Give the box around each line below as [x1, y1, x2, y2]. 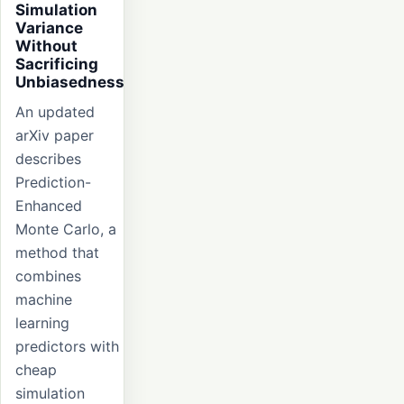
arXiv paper [15, 126, 94, 145]
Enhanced [15, 197, 82, 216]
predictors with [15, 337, 119, 356]
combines [15, 267, 81, 286]
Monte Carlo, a [15, 220, 116, 239]
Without [15, 37, 78, 56]
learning [15, 314, 69, 333]
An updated [15, 103, 95, 122]
